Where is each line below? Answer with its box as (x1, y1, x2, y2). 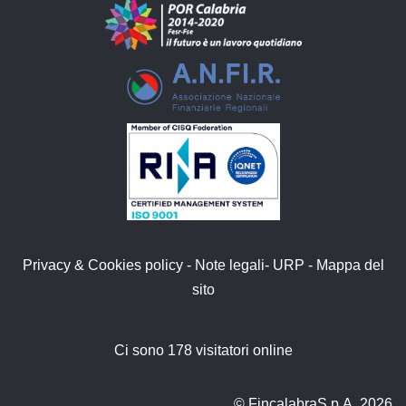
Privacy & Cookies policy (22, 257, 183, 274)
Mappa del (315, 257, 384, 274)
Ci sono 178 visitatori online (113, 343, 293, 359)
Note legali (194, 257, 265, 274)
